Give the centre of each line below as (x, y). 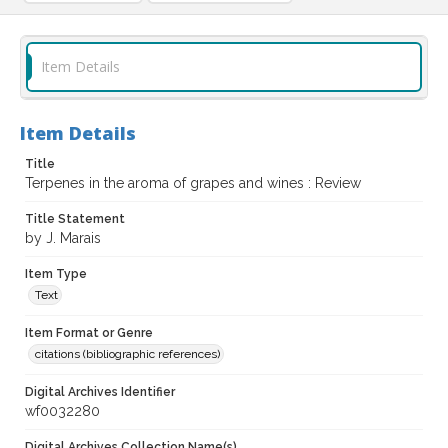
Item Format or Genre (89, 333)
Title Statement (75, 219)
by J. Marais (63, 238)
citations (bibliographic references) (127, 354)
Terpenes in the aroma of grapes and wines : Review (193, 183)
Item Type (56, 274)
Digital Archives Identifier (100, 392)
